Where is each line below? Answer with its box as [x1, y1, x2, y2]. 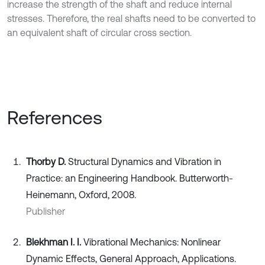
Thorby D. [26, 156, 68, 167]
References [7, 106, 102, 128]
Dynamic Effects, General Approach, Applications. [26, 253, 236, 264]
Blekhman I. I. [26, 236, 83, 247]
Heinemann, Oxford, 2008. [26, 189, 136, 200]
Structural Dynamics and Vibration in [68, 156, 221, 167]
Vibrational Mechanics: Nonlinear [83, 236, 221, 247]
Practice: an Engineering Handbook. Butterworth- [26, 172, 233, 183]
